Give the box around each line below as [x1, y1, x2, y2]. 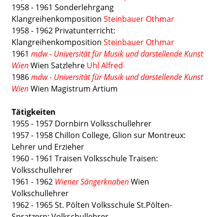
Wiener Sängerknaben [55, 176, 129, 187]
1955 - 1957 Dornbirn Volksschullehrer [12, 118, 152, 129]
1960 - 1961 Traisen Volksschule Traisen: [12, 153, 158, 164]
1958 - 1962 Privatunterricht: [12, 25, 115, 36]
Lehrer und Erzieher [12, 141, 84, 152]
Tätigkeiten [12, 107, 56, 117]
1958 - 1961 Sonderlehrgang [12, 2, 114, 13]
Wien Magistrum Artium [29, 83, 118, 94]
